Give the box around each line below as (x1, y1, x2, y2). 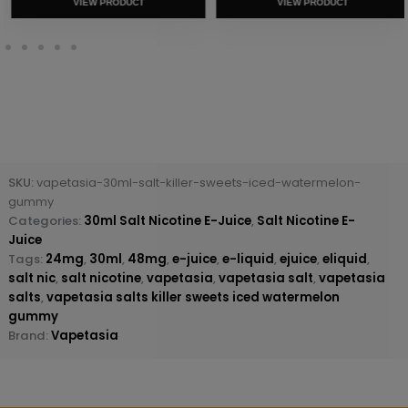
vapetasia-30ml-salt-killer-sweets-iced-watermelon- (36, 174, 361, 192)
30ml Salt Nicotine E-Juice (83, 212, 251, 230)
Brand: (7, 327, 51, 345)
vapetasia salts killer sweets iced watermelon (46, 289, 340, 307)
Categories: (7, 212, 84, 230)
